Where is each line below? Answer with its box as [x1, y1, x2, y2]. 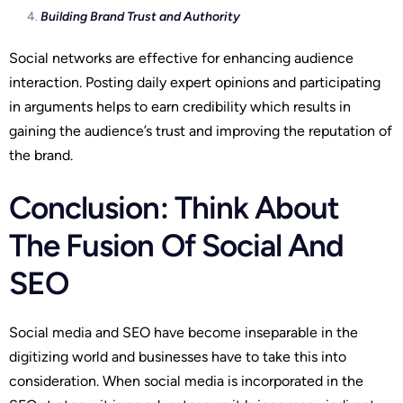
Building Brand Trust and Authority [40, 8, 240, 24]
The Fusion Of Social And [9, 226, 345, 264]
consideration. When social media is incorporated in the [9, 372, 363, 390]
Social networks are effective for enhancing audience [9, 49, 354, 67]
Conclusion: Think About [9, 188, 340, 227]
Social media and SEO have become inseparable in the [9, 324, 358, 342]
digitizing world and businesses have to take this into [9, 348, 346, 366]
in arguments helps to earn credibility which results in [9, 97, 351, 115]
